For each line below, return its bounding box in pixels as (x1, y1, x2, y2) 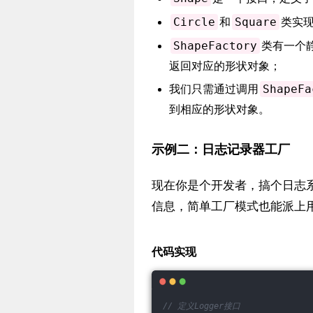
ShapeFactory (173, 39, 257, 52)
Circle (173, 15, 215, 29)
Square (235, 15, 277, 29)
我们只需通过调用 (169, 82, 259, 96)
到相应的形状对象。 (169, 102, 270, 116)
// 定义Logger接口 (163, 301, 240, 311)
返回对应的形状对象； (169, 59, 281, 73)
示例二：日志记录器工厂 (152, 142, 290, 156)
